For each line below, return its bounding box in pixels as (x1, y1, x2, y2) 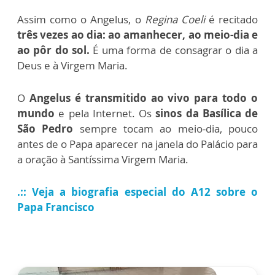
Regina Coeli (144, 12, 205, 26)
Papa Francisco (17, 199, 95, 214)
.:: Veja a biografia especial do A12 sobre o (17, 184, 258, 199)
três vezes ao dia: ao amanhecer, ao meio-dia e (17, 27, 258, 42)
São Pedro (17, 121, 74, 136)
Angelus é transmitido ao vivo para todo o (25, 90, 258, 105)
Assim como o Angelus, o (17, 12, 145, 26)
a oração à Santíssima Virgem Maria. (17, 152, 188, 166)
